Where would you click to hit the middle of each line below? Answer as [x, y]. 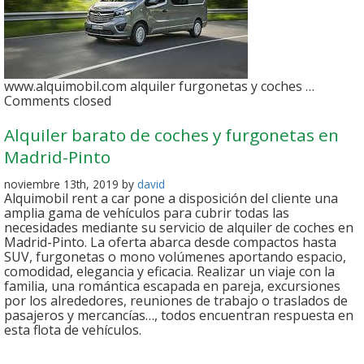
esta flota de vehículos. [74, 330]
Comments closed [58, 101]
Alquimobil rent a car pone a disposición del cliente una [171, 199]
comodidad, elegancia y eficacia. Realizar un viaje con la [169, 272]
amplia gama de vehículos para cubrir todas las [147, 213]
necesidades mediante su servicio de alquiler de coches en [179, 228]
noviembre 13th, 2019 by [71, 184]
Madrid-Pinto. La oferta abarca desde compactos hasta [170, 243]
